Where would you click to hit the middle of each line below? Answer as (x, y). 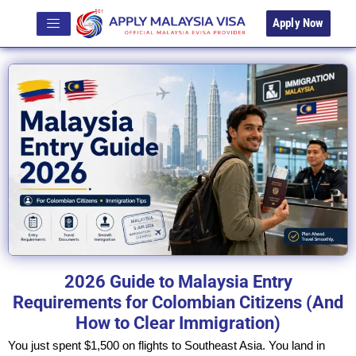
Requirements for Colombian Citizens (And (178, 302)
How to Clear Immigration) (178, 323)
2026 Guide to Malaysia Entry (178, 281)
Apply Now (298, 23)
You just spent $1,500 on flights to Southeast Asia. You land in (166, 345)
